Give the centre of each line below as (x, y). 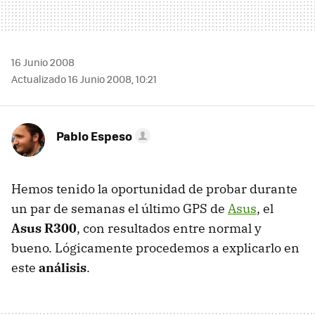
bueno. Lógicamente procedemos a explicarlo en (155, 247)
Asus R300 (44, 228)
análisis (63, 267)
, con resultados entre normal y (169, 228)
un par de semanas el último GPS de (120, 208)
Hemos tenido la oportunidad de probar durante (154, 188)
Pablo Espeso (94, 135)
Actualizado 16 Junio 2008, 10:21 (84, 78)
